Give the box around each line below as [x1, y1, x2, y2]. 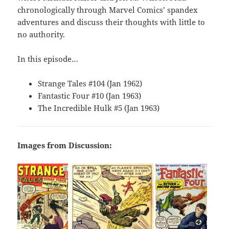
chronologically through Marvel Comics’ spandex [17, 5, 198, 15]
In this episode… [17, 54, 79, 64]
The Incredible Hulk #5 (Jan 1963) [38, 103, 160, 113]
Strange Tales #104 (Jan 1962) [38, 78, 143, 89]
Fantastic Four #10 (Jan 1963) [38, 90, 142, 101]
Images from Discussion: [17, 140, 112, 151]
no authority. [17, 29, 65, 40]
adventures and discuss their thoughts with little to [17, 17, 205, 28]
